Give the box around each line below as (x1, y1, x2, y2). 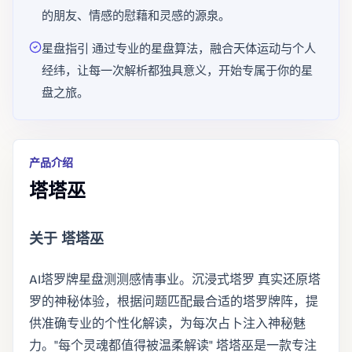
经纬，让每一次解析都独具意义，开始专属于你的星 (42, 64, 313, 78)
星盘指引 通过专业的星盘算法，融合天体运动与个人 (42, 42, 316, 56)
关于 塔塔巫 (29, 230, 104, 247)
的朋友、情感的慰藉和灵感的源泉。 (42, 9, 230, 23)
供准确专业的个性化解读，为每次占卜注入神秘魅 (29, 316, 306, 331)
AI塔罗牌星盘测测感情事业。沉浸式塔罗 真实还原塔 (29, 272, 321, 287)
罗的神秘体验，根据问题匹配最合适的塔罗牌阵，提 (29, 294, 318, 309)
